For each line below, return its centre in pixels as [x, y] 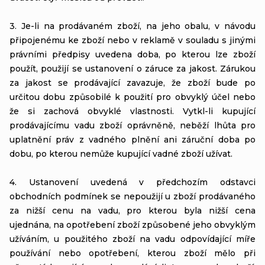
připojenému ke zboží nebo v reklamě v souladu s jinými [132, 40]
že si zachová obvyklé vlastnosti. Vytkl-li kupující [132, 111]
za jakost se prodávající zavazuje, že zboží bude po [132, 83]
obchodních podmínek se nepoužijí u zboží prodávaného [132, 196]
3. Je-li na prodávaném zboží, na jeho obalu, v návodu [132, 26]
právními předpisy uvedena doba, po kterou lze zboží [132, 54]
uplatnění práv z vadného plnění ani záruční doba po [132, 139]
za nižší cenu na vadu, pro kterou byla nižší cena [132, 210]
